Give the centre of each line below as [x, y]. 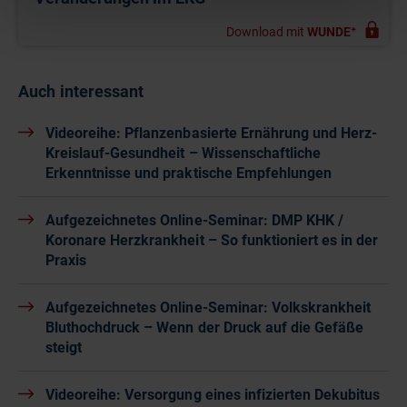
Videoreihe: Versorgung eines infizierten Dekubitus [213, 395]
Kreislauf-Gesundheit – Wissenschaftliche [183, 154]
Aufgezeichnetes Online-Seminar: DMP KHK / [194, 221]
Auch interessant [81, 92]
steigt [64, 348]
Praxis [66, 261]
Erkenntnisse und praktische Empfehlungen [189, 174]
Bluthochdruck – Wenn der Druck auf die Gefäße [205, 328]
